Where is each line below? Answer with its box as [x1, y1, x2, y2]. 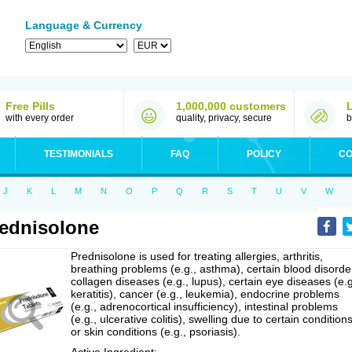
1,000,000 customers [176, 100, 286, 112]
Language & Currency [25, 19, 142, 31]
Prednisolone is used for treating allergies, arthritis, [71, 250, 323, 262]
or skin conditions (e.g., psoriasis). [71, 325, 240, 338]
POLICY [247, 148, 281, 159]
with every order [5, 112, 74, 123]
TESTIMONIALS [44, 148, 113, 159]
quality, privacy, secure [176, 112, 272, 123]
